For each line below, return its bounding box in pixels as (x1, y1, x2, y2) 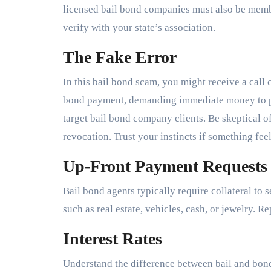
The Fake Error (63, 47, 177, 67)
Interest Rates (63, 229, 162, 248)
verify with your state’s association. (63, 21, 215, 33)
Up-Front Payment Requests (63, 156, 267, 175)
